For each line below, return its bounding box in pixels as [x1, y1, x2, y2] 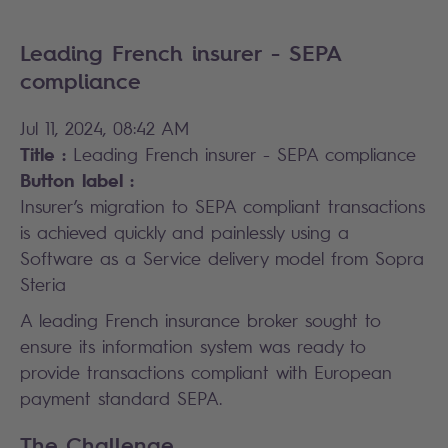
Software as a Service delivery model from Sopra [20, 247, 424, 269]
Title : [20, 142, 66, 165]
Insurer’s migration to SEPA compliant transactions [20, 195, 425, 217]
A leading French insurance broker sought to [20, 309, 381, 331]
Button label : [20, 168, 134, 191]
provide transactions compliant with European [20, 361, 392, 383]
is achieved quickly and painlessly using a [20, 221, 349, 243]
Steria [20, 273, 66, 295]
